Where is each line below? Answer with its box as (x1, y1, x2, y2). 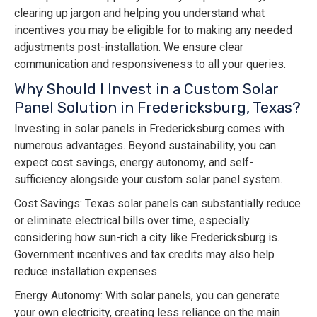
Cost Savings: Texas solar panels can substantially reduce (14, 197, 301, 211)
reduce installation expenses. (14, 265, 159, 279)
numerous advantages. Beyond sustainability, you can (14, 139, 276, 153)
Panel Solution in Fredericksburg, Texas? (14, 98, 301, 117)
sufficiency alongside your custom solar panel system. (14, 173, 282, 187)
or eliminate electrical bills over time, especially (14, 214, 250, 228)
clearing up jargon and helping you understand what (14, 6, 265, 21)
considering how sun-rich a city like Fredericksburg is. (14, 231, 279, 245)
